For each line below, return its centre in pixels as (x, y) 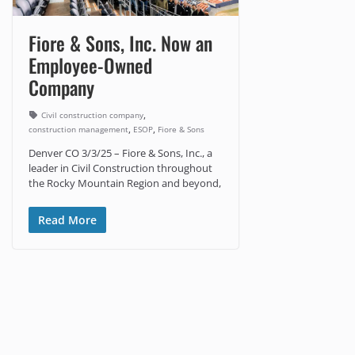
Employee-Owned (90, 65)
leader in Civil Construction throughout (120, 168)
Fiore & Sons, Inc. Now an (120, 43)
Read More (67, 219)
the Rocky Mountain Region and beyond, (125, 183)
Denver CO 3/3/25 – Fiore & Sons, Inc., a (120, 153)
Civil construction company (92, 115)
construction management (78, 129)
